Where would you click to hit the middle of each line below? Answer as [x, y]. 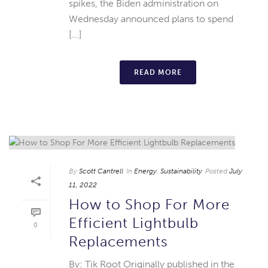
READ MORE [158, 72]
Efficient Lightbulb [134, 223]
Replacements [118, 241]
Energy [145, 171]
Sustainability [181, 171]
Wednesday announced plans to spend [151, 19]
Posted [216, 171]
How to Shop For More [149, 204]
